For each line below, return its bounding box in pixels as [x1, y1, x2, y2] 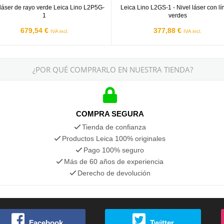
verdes [168, 11, 187, 19]
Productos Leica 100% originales [62, 134, 166, 142]
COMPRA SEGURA [75, 109, 144, 118]
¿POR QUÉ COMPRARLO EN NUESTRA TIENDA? [32, 64, 193, 74]
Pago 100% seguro [83, 145, 144, 154]
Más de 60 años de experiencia [64, 157, 164, 165]
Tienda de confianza [81, 122, 146, 131]
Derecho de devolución [77, 168, 150, 177]
